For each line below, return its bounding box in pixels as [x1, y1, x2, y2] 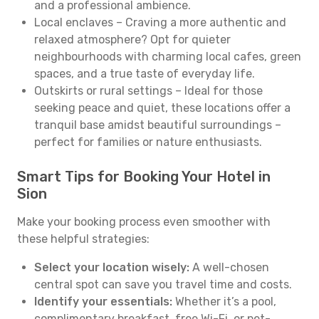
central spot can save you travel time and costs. [34, 278, 292, 291]
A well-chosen [189, 261, 269, 274]
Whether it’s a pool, [172, 295, 276, 308]
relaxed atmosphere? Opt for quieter [34, 33, 231, 46]
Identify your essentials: [34, 295, 172, 308]
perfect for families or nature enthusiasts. [34, 135, 262, 149]
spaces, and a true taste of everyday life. [34, 67, 255, 80]
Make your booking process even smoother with [17, 215, 271, 229]
